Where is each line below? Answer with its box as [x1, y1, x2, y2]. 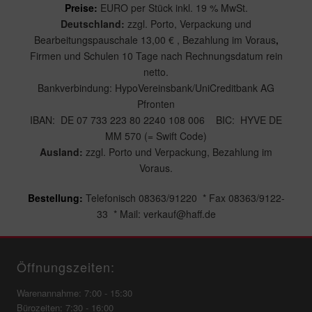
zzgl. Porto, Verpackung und [125, 17, 251, 31]
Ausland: [40, 145, 86, 159]
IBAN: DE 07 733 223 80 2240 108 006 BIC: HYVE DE [30, 113, 282, 127]
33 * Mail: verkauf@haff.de [96, 207, 216, 221]
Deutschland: [61, 17, 125, 31]
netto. [143, 65, 169, 79]
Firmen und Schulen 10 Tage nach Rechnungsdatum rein [29, 49, 283, 63]
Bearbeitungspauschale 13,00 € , [33, 33, 180, 47]
